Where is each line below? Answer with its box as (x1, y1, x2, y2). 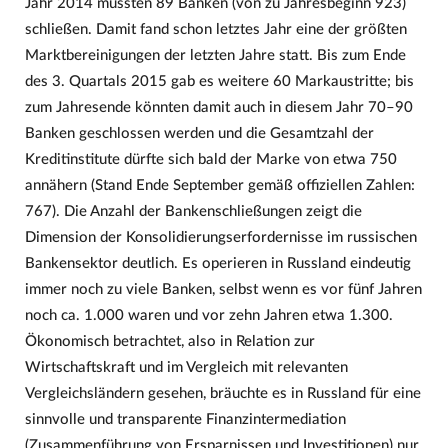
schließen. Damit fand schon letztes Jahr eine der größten (24, 22, 407, 38)
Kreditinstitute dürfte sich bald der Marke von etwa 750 (24, 152, 397, 168)
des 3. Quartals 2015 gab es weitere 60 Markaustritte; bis (24, 74, 414, 90)
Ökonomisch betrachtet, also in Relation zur (24, 334, 315, 350)
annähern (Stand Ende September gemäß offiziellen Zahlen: (24, 178, 415, 194)
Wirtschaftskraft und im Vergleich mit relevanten (24, 360, 348, 376)
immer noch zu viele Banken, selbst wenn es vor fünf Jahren (24, 282, 422, 298)
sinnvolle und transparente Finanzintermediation (24, 412, 346, 428)
